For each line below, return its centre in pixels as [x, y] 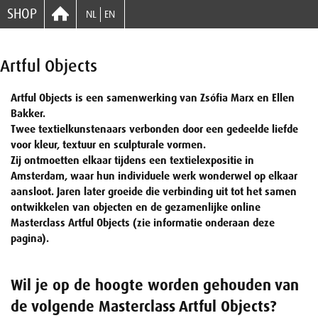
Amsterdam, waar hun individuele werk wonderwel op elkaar [154, 176]
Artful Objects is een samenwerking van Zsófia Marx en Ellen [153, 98]
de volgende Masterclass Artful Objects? [143, 307]
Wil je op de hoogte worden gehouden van [155, 285]
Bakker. [28, 114]
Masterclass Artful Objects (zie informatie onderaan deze [143, 223]
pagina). [30, 238]
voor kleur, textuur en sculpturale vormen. [108, 145]
